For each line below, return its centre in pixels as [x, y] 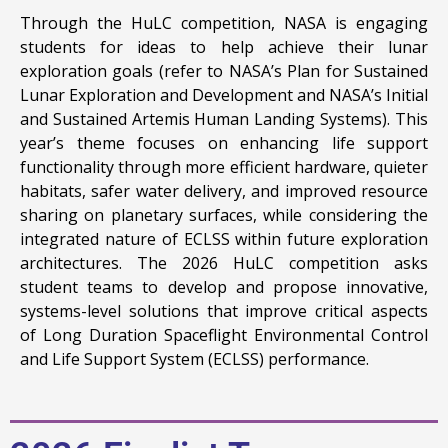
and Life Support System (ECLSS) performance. [196, 358]
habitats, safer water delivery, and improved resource [224, 190]
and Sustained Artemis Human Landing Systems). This [224, 118]
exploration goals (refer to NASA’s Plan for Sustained [224, 70]
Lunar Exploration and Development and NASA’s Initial [224, 94]
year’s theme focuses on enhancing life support [224, 142]
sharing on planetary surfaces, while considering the [224, 214]
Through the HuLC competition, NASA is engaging [224, 22]
